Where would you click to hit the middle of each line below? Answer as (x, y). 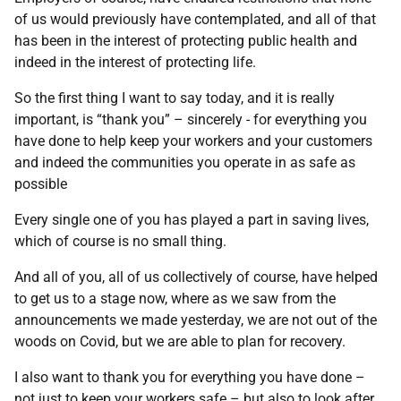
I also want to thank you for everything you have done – (190, 377)
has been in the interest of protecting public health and (186, 41)
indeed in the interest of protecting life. (135, 62)
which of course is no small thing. (120, 241)
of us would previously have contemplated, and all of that (195, 19)
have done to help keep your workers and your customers (193, 141)
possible (41, 184)
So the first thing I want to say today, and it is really (175, 98)
